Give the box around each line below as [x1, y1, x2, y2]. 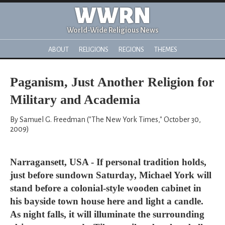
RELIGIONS [78, 46, 108, 53]
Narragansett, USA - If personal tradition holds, [10, 157, 206, 167]
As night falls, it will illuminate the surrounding [10, 209, 204, 219]
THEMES [154, 46, 177, 53]
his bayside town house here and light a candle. [10, 196, 203, 206]
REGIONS [118, 46, 144, 53]
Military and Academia [10, 92, 140, 107]
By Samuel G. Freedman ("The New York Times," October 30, [10, 116, 201, 124]
